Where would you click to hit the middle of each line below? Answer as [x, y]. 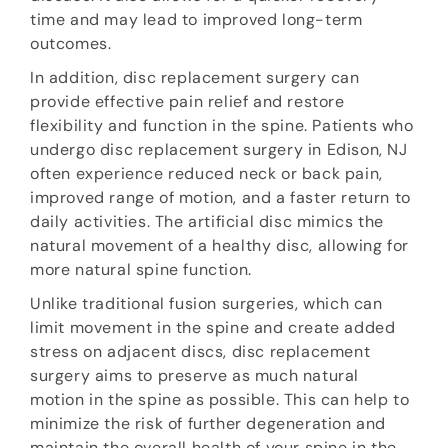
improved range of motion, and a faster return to [220, 198]
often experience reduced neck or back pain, [206, 174]
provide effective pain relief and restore [187, 102]
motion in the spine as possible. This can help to [220, 400]
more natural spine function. [143, 270]
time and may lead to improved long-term [196, 20]
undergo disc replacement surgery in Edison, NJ [219, 150]
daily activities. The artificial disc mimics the [207, 222]
